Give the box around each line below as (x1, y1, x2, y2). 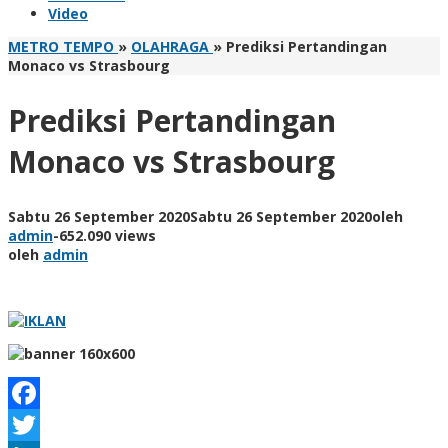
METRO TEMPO (8, 37, 114, 56)
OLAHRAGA (131, 37, 209, 56)
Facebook (8, 412, 90, 436)
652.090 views (59, 225, 156, 245)
